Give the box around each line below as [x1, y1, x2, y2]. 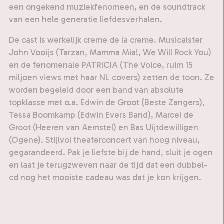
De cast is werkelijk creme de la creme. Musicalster [9, 35, 203, 45]
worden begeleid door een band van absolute [9, 85, 184, 95]
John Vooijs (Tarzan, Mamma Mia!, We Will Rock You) [9, 47, 211, 58]
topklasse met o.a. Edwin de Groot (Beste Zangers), [9, 97, 205, 108]
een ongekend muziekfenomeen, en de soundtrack [9, 2, 205, 12]
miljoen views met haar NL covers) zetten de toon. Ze [9, 72, 214, 83]
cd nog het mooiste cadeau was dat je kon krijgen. [9, 172, 201, 183]
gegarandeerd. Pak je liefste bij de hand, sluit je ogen [9, 147, 213, 158]
